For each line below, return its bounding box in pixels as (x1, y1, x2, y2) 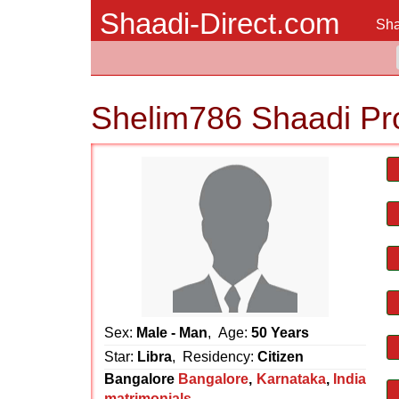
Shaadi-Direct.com (100, 7, 339, 40)
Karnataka (256, 371, 326, 387)
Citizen (257, 349, 304, 364)
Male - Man (136, 325, 208, 340)
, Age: (208, 325, 251, 340)
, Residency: (172, 349, 257, 364)
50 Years (251, 325, 309, 340)
